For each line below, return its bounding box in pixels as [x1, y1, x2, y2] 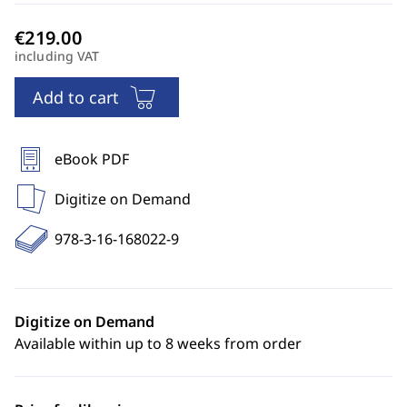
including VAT [15, 47, 100, 65]
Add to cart [33, 86, 119, 108]
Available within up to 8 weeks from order [15, 333, 302, 353]
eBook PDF [55, 149, 129, 169]
